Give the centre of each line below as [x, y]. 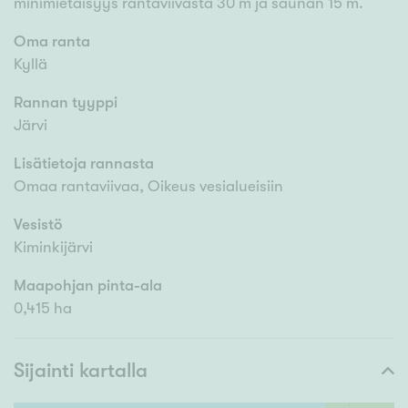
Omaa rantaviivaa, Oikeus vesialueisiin [148, 187]
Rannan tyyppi [66, 103]
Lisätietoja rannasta [84, 164]
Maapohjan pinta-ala [88, 286]
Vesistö [38, 225]
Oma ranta [52, 42]
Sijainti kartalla [81, 371]
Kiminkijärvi [53, 248]
